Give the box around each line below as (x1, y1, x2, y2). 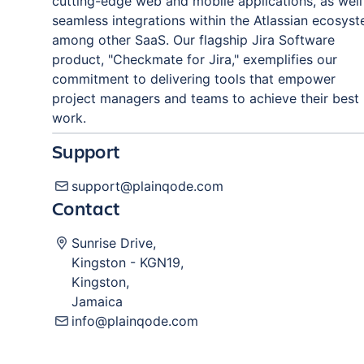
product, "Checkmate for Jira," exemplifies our (52, 51, 337, 67)
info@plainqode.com (71, 313, 198, 329)
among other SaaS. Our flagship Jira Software (52, 32, 335, 48)
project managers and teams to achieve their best (52, 90, 359, 106)
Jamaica (71, 293, 123, 310)
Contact (52, 195, 121, 221)
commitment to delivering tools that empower (52, 71, 336, 87)
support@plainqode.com (71, 178, 223, 194)
